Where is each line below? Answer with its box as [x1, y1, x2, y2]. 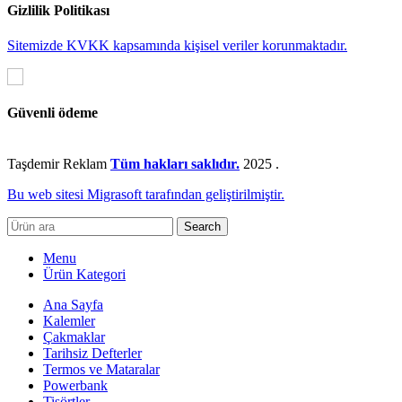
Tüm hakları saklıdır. [110, 155, 240, 171]
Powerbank [43, 377, 108, 393]
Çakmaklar [43, 328, 105, 345]
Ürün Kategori [43, 266, 126, 282]
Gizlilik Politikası [7, 3, 109, 19]
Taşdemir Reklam [7, 155, 110, 171]
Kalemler [43, 312, 95, 328]
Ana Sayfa [43, 296, 103, 312]
